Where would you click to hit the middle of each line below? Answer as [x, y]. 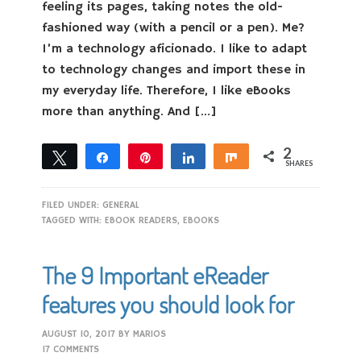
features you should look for [168, 304]
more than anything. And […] [130, 112]
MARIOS [150, 334]
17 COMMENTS [71, 349]
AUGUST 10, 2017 [79, 334]
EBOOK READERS [141, 220]
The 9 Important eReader [156, 275]
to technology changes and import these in [174, 70]
